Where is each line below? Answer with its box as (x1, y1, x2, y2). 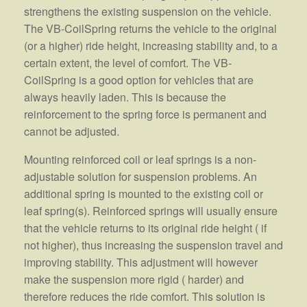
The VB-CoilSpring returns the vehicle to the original (24, 20, 277, 36)
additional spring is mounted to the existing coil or (24, 185, 263, 201)
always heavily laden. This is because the (24, 88, 226, 105)
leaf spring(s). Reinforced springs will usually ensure (24, 202, 278, 219)
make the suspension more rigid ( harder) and (24, 271, 244, 287)
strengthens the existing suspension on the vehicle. (24, 3, 271, 19)
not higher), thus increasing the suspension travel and (24, 236, 283, 253)
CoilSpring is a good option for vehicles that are (24, 71, 254, 88)
